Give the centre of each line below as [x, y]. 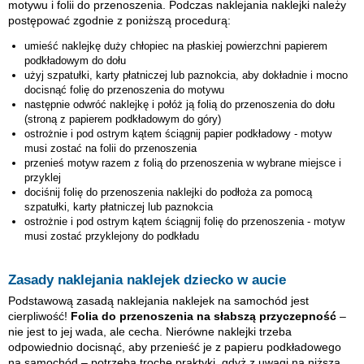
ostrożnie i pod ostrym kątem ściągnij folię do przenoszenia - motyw [184, 221]
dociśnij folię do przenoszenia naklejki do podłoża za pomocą [168, 192]
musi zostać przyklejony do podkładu [112, 236]
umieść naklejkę [64, 45]
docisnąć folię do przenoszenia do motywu [124, 89]
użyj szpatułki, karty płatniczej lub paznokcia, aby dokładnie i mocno [186, 75]
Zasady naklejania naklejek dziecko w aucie [147, 279]
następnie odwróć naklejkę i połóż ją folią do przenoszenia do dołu [180, 104]
